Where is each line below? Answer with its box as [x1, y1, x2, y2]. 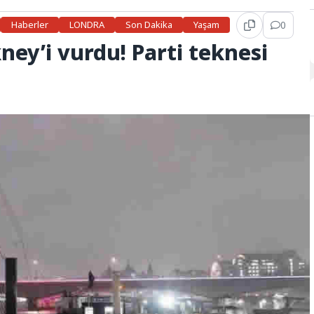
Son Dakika [125, 18, 173, 32]
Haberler [11, 18, 49, 32]
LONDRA [69, 18, 105, 32]
